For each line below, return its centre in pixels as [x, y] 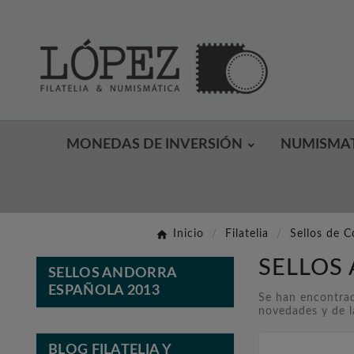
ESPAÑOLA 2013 [104, 290]
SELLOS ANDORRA [113, 273]
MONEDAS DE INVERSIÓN [154, 145]
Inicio [188, 234]
